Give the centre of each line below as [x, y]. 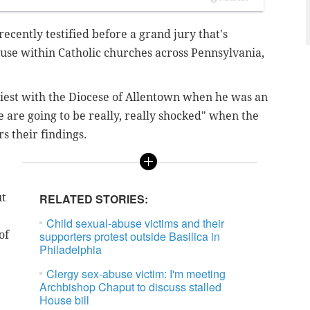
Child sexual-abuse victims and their [136, 224]
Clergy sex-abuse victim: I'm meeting [136, 274]
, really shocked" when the [189, 116]
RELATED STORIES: [94, 199]
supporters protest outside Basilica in [130, 237]
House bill [65, 300]
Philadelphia [71, 250]
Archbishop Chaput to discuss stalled [131, 287]
